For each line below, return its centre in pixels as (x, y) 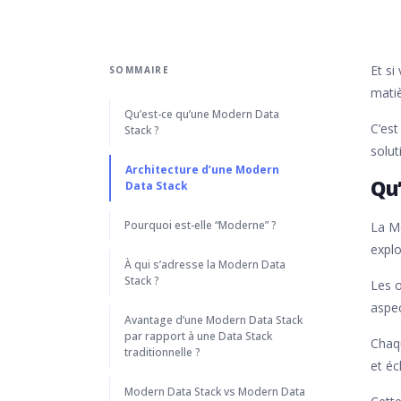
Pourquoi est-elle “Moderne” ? (202, 225)
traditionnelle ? (164, 352)
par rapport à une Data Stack (198, 336)
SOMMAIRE (140, 70)
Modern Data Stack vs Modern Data (215, 392)
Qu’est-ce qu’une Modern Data (202, 114)
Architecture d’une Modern (202, 170)
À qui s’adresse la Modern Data (205, 264)
